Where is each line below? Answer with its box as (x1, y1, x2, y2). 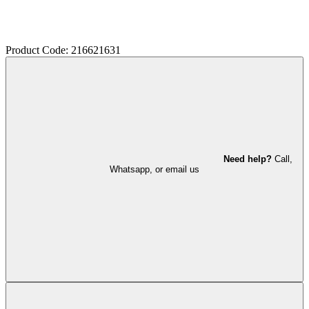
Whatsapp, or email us (110, 163, 199, 175)
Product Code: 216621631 (6, 43, 121, 56)
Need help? (223, 153, 272, 164)
